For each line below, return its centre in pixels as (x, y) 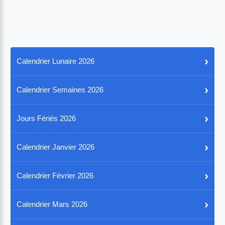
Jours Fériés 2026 (46, 118)
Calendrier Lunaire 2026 (56, 61)
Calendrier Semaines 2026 (60, 89)
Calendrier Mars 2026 (52, 204)
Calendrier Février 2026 (55, 175)
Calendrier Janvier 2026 (56, 147)
